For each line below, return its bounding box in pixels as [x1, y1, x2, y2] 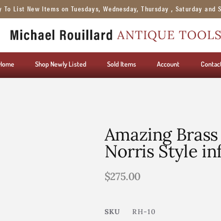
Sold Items [107, 60, 137, 69]
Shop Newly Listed [35, 60, 86, 69]
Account [157, 60, 180, 69]
